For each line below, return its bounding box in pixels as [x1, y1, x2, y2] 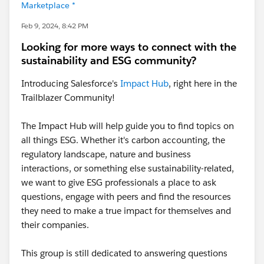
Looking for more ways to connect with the [21, 40, 236, 54]
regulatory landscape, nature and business [21, 148, 191, 160]
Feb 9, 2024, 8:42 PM [21, 21, 88, 31]
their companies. [21, 219, 89, 230]
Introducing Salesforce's [21, 78, 120, 89]
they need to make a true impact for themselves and [21, 205, 231, 216]
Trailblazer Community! [21, 92, 115, 103]
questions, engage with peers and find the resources [21, 191, 231, 202]
